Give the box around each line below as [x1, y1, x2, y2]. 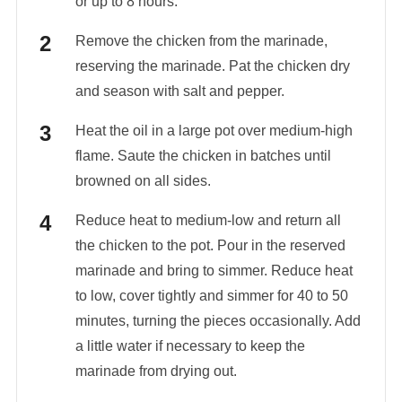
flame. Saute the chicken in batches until [74, 148, 331, 164]
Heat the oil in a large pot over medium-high [74, 123, 353, 139]
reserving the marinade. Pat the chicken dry [74, 58, 350, 74]
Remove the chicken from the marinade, [74, 33, 328, 49]
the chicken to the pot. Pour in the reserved [74, 238, 345, 254]
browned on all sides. [74, 173, 211, 189]
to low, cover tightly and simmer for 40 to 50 [74, 288, 348, 304]
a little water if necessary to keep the [74, 338, 305, 354]
